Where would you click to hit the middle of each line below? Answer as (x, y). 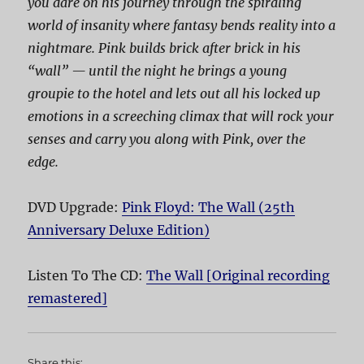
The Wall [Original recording (238, 276)
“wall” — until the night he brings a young (158, 71)
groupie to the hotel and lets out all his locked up (174, 94)
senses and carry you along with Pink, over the (167, 139)
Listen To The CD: (87, 276)
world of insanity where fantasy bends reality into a (182, 26)
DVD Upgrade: (75, 208)
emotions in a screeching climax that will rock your (181, 117)
